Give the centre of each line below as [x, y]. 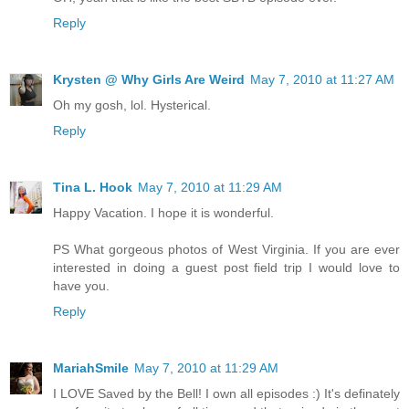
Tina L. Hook [93, 187]
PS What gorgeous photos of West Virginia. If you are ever [226, 249]
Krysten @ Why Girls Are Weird [149, 79]
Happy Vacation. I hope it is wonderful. [163, 212]
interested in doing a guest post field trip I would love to [226, 267]
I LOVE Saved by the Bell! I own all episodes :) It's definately [226, 393]
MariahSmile [91, 367]
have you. [81, 285]
